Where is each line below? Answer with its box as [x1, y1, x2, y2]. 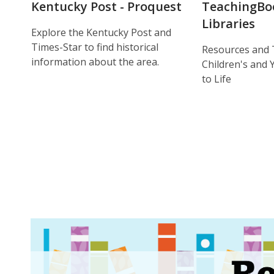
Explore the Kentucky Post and [31, 25, 171, 39]
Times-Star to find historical [31, 40, 158, 54]
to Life [201, 72, 231, 86]
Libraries [201, 15, 255, 32]
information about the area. [31, 54, 159, 68]
